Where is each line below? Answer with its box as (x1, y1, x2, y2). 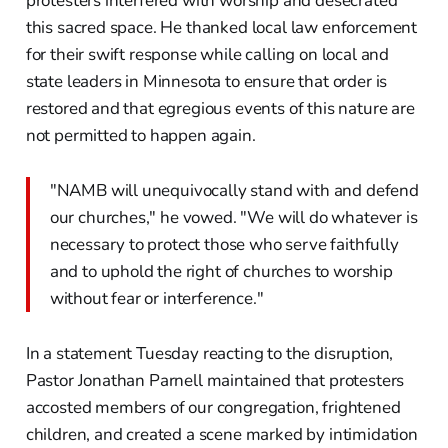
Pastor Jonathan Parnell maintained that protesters (25, 368, 405, 392)
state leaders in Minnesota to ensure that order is (25, 69, 388, 93)
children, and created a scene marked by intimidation (25, 422, 418, 446)
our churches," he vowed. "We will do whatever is (49, 205, 418, 229)
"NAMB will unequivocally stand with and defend (49, 178, 419, 202)
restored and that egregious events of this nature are (25, 96, 415, 120)
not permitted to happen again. (25, 123, 256, 147)
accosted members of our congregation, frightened (25, 395, 401, 419)
